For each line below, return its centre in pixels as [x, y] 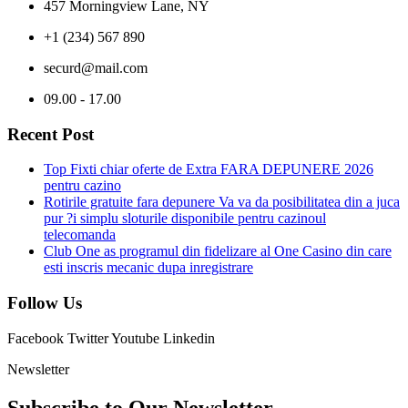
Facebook [36, 338]
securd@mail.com [96, 67]
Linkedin [189, 338]
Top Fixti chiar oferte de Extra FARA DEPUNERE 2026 [209, 169]
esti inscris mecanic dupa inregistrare [148, 268]
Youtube [135, 338]
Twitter [88, 338]
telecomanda [80, 235]
